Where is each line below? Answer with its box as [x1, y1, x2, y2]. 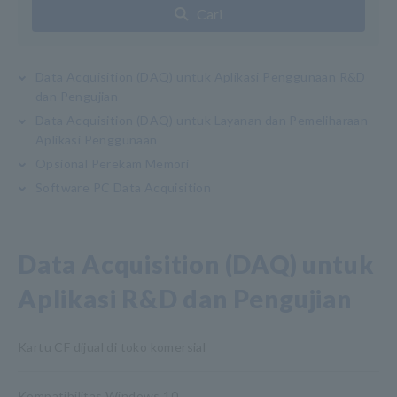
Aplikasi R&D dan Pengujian [18, 284, 352, 314]
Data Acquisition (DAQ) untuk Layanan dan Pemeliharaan [35, 113, 369, 128]
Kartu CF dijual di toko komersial [18, 339, 206, 354]
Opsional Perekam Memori [35, 156, 190, 171]
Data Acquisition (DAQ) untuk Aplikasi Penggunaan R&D [35, 69, 366, 84]
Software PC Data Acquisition [35, 180, 212, 195]
